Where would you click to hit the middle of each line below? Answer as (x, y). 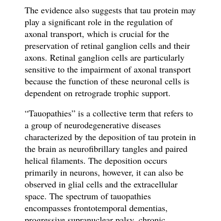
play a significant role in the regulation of (98, 22)
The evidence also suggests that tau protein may (110, 10)
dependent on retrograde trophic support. (97, 93)
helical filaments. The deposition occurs (96, 161)
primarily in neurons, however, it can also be (104, 172)
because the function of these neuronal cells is (107, 81)
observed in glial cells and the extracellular (101, 184)
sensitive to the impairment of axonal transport (108, 69)
